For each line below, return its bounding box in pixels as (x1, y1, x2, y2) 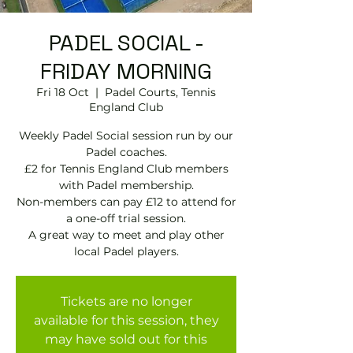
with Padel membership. (58, 178, 194, 192)
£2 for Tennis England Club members (24, 162, 229, 176)
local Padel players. (73, 244, 179, 258)
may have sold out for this (45, 332, 207, 347)
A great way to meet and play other (28, 228, 225, 242)
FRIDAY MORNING (40, 57, 212, 85)
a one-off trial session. (66, 211, 186, 225)
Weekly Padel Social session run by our (19, 128, 233, 143)
